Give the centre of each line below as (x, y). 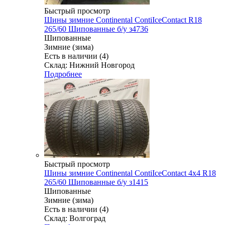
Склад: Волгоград (75, 218)
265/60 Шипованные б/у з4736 (96, 29)
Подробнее (63, 74)
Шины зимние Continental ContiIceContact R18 (123, 20)
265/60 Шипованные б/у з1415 (96, 182)
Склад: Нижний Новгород (89, 65)
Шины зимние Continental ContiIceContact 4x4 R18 (130, 173)
